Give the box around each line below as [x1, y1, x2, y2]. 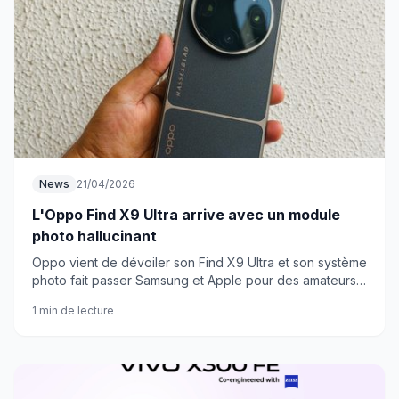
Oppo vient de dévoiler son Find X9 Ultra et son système [32, 255, 367, 270]
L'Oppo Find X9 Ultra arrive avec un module [32, 206, 340, 224]
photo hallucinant [32, 227, 157, 245]
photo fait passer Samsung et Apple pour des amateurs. [32, 273, 359, 288]
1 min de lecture [32, 304, 114, 317]
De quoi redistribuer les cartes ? [32, 290, 220, 305]
